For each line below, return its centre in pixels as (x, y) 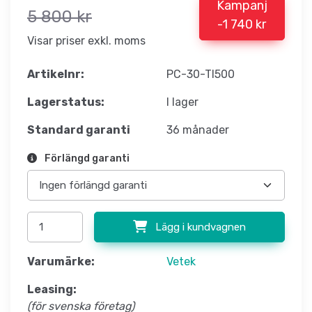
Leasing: (52, 290)
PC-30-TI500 (201, 75)
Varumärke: (61, 262)
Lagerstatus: (66, 102)
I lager (182, 102)
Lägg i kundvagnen (199, 227)
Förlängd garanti (86, 159)
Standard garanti (79, 130)
